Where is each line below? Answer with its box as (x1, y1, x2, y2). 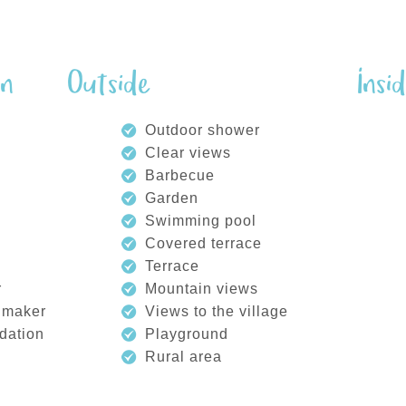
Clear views (145, 145, 231, 160)
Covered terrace (145, 236, 262, 251)
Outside (67, 68, 150, 101)
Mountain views (145, 281, 258, 296)
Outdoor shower (145, 122, 260, 138)
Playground (145, 326, 228, 342)
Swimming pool (145, 213, 256, 228)
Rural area (145, 349, 222, 364)
